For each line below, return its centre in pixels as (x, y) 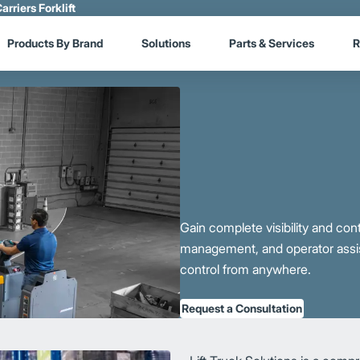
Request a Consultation (242, 308)
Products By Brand (55, 43)
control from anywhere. (245, 269)
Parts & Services (271, 43)
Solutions (166, 43)
